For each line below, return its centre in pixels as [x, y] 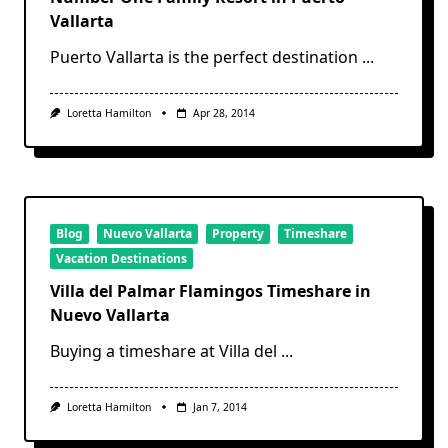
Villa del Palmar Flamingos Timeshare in [210, 290]
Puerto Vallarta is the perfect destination [204, 56]
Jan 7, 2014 [219, 406]
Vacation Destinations [121, 258]
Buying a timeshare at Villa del [163, 350]
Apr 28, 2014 [223, 112]
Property [238, 234]
